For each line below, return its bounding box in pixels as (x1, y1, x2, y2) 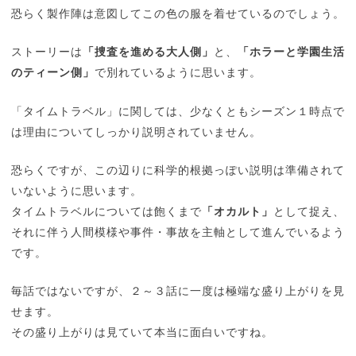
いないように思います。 (11, 183, 142, 197)
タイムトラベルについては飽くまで (11, 203, 202, 218)
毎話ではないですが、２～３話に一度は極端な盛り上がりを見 (11, 284, 345, 298)
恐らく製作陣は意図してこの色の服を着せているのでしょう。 (11, 6, 345, 20)
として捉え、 (273, 203, 345, 218)
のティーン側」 (11, 65, 95, 79)
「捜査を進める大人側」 (83, 44, 214, 59)
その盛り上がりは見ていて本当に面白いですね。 (11, 325, 273, 339)
